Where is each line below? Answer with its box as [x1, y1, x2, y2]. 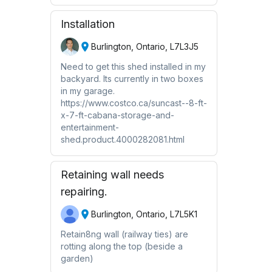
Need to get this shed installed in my [60, 61, 206, 72]
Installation [60, 17, 115, 30]
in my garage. [60, 85, 115, 96]
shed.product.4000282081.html [60, 134, 185, 144]
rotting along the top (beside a [60, 240, 183, 251]
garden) [60, 253, 93, 263]
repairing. [60, 185, 107, 198]
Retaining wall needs [60, 168, 164, 181]
